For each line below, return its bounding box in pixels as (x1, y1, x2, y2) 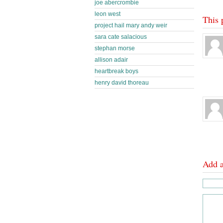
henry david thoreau (95, 79, 149, 86)
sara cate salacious (95, 33, 147, 40)
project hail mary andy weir (95, 22, 167, 29)
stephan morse (95, 45, 135, 52)
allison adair (95, 56, 128, 63)
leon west (95, 10, 120, 17)
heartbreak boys (95, 68, 138, 75)
